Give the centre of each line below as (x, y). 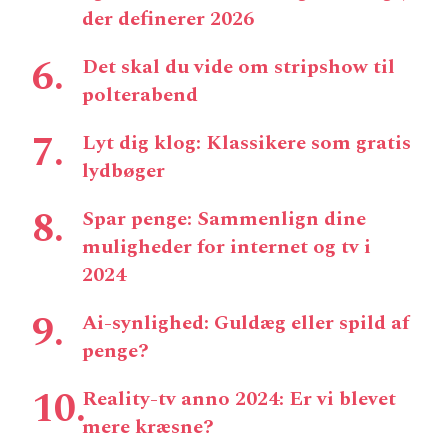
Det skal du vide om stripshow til (238, 66)
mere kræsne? (148, 426)
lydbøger (123, 170)
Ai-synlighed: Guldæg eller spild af (245, 322)
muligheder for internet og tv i (226, 246)
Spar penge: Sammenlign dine (224, 218)
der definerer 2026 (168, 18)
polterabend (140, 94)
